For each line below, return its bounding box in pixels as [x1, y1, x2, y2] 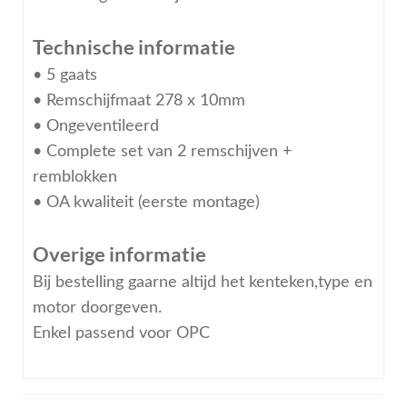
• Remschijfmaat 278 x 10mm [32, 92, 245, 108]
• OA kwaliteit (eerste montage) [32, 194, 260, 210]
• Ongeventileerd [32, 117, 159, 134]
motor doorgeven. [32, 299, 162, 315]
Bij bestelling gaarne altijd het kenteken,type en [32, 273, 372, 290]
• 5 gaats [32, 66, 97, 83]
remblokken [32, 168, 117, 184]
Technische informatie [32, 34, 235, 59]
